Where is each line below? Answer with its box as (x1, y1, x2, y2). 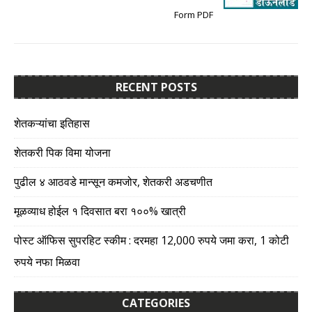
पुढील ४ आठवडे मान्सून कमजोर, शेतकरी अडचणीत (14, 174, 212, 190)
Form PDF (174, 8, 213, 22)
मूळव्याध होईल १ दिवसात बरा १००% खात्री (14, 203, 186, 219)
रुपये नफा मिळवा (14, 254, 80, 270)
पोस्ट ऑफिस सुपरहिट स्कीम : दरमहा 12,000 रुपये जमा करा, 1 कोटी (14, 233, 289, 249)
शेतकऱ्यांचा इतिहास (14, 116, 90, 132)
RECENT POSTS (115, 79, 197, 95)
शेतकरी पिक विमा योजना (14, 145, 111, 161)
